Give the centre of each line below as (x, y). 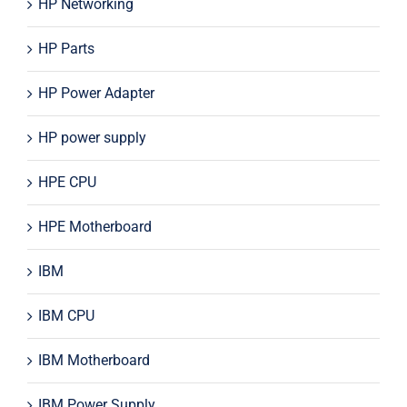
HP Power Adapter (96, 93)
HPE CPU (67, 182)
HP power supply (92, 137)
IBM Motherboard (94, 360)
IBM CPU (66, 315)
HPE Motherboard (94, 226)
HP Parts (66, 48)
